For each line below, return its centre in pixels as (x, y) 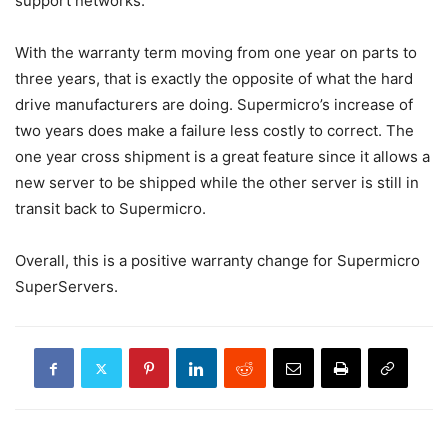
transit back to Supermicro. (110, 208)
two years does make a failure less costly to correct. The (214, 130)
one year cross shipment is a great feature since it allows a (222, 156)
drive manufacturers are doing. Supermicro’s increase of (214, 104)
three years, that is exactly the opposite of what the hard (214, 78)
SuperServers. (66, 286)
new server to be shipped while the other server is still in (217, 182)
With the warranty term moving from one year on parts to (216, 52)
